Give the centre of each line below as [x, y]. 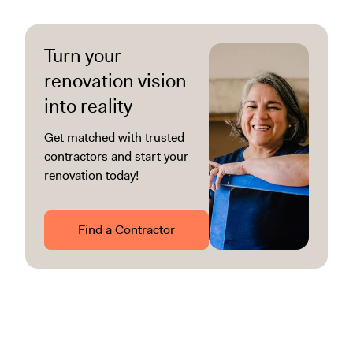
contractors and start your [116, 156]
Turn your [83, 56]
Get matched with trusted [114, 137]
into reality [88, 106]
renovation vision [115, 81]
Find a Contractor [126, 229]
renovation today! [91, 175]
